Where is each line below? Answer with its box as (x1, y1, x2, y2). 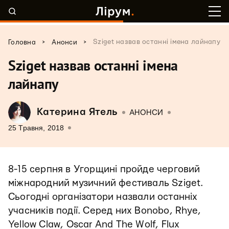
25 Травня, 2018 (8, 124, 64, 132)
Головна (8, 39, 36, 46)
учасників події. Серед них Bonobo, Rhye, (8, 206, 201, 216)
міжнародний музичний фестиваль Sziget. (8, 178, 203, 188)
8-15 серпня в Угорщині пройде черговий (8, 165, 200, 174)
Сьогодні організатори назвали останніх (8, 192, 198, 202)
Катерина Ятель (37, 107, 118, 117)
